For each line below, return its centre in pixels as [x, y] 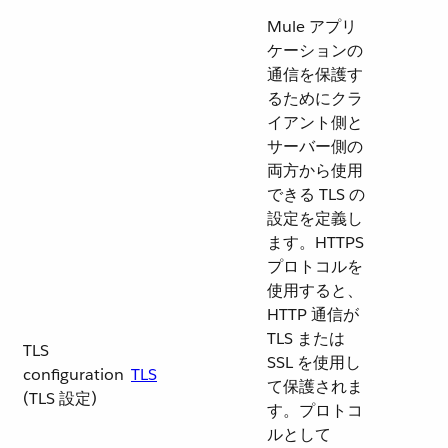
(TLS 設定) [60, 398]
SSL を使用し [314, 362]
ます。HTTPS [315, 242]
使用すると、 [315, 290]
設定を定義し [315, 218]
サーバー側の [315, 146]
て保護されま [315, 386]
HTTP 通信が [313, 314]
